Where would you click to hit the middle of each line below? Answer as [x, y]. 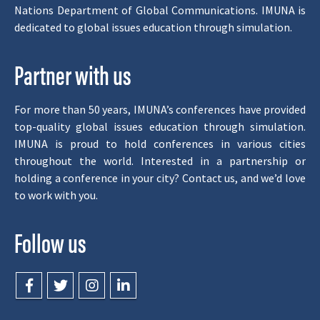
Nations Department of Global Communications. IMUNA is [160, 10]
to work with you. [56, 195]
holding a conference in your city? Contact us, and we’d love [160, 178]
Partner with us [73, 74]
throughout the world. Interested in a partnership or [160, 161]
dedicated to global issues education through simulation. [153, 27]
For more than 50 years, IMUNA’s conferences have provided [160, 110]
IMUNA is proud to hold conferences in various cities [160, 144]
